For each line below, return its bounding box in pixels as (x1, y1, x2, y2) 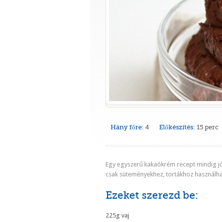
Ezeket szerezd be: (106, 189, 198, 201)
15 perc (197, 123, 219, 131)
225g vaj (106, 212, 129, 219)
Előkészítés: (159, 123, 195, 131)
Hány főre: (111, 123, 144, 131)
